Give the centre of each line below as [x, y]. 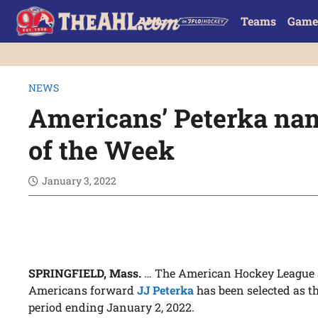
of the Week [102, 150]
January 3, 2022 [79, 181]
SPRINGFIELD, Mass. [85, 273]
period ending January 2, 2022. [112, 307]
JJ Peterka [166, 290]
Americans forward [83, 290]
